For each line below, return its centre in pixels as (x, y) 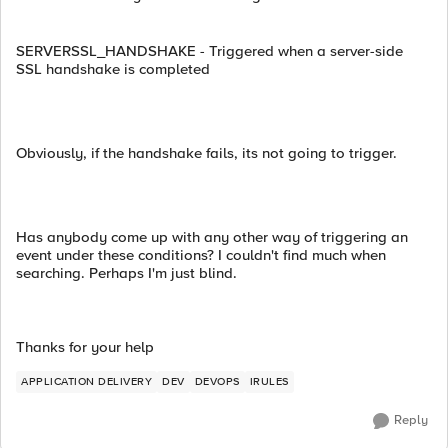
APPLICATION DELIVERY (86, 381)
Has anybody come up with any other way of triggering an (212, 237)
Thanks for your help (85, 347)
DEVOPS (217, 381)
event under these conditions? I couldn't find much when (201, 255)
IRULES (269, 381)
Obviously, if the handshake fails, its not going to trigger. (206, 153)
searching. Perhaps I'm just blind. (126, 273)
